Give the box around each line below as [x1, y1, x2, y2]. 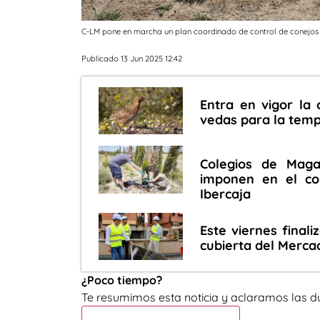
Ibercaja [200, 185, 251, 202]
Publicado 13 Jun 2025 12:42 [81, 54, 182, 64]
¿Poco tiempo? [81, 273, 162, 288]
